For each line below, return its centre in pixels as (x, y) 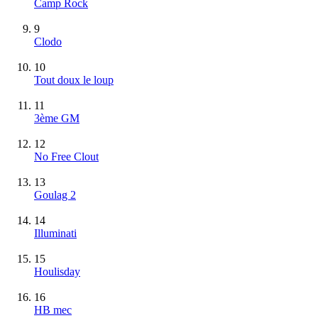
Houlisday (57, 271)
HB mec (53, 309)
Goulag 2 (55, 194)
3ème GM (57, 118)
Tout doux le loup (74, 79)
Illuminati (55, 233)
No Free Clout (66, 156)
